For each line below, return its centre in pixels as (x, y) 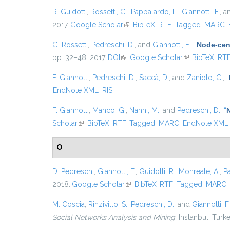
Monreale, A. (199, 171)
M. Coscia (69, 204)
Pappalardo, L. (155, 12)
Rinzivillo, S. (108, 204)
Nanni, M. (144, 110)
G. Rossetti (70, 45)
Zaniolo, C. (205, 78)
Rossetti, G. (109, 12)
